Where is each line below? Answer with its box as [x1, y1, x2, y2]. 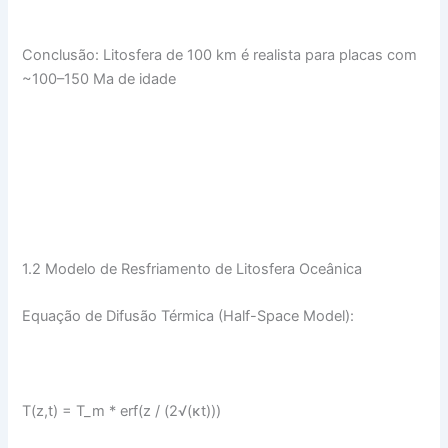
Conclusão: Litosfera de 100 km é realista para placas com [22, 46, 418, 65]
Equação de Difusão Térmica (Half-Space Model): [22, 307, 355, 326]
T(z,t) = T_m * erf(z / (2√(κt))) [22, 401, 222, 420]
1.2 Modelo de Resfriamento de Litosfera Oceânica [22, 259, 363, 278]
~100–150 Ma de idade [22, 70, 177, 89]
